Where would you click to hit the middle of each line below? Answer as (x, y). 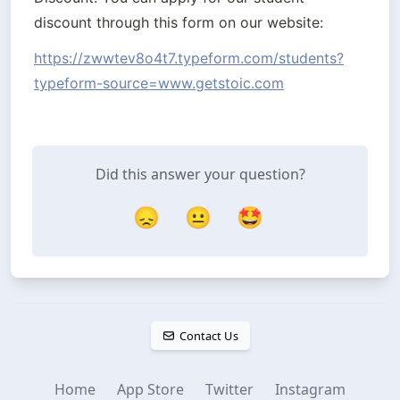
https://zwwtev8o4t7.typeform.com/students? (189, 58)
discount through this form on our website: (179, 22)
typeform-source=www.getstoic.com (159, 83)
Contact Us (208, 336)
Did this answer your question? (200, 174)
